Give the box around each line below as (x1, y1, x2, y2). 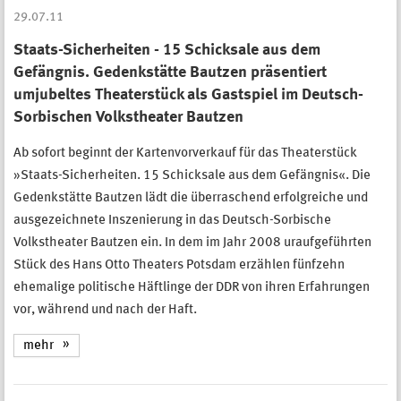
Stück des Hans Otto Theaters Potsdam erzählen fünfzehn (13, 258, 345, 272)
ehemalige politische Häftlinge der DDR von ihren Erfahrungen (13, 280, 370, 294)
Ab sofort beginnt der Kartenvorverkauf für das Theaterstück (13, 146, 357, 160)
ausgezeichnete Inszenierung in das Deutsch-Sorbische (13, 213, 331, 227)
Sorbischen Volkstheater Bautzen (13, 108, 243, 125)
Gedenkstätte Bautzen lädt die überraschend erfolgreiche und (13, 191, 368, 205)
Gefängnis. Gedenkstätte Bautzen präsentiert (13, 64, 327, 81)
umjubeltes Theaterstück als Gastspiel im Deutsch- (13, 86, 363, 103)
